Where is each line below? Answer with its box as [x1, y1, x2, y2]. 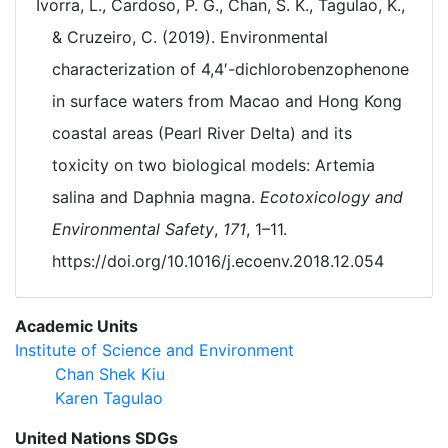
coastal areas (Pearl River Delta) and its [52, 123, 352, 143]
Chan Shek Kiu [55, 364, 165, 384]
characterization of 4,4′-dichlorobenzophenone [52, 59, 409, 79]
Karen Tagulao [55, 388, 163, 408]
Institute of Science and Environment [15, 340, 294, 360]
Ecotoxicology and [260, 187, 403, 207]
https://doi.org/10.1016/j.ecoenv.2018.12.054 [52, 251, 384, 271]
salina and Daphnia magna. [52, 187, 260, 207]
